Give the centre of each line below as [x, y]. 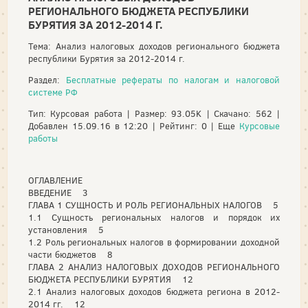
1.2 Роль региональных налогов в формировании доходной [154, 242]
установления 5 [66, 230]
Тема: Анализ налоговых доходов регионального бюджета [154, 46]
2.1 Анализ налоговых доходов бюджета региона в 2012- [154, 292]
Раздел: [47, 80]
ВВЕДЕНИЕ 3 [58, 193]
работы [43, 139]
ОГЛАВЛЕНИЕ [55, 180]
